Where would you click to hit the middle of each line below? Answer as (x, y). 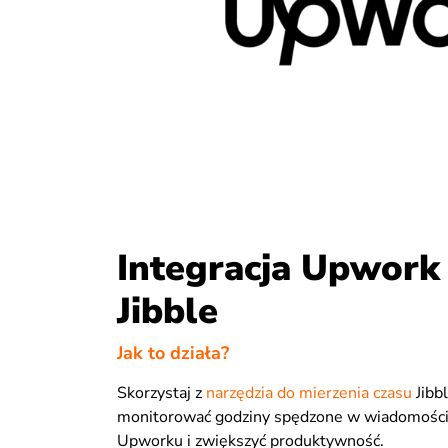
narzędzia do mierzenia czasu (309, 392)
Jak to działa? (173, 352)
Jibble (168, 312)
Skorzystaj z (162, 392)
